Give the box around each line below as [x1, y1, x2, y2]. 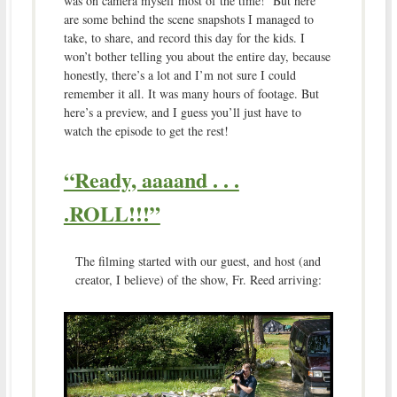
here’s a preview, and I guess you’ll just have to [63, 103, 301, 121]
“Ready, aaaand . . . [63, 163, 239, 195]
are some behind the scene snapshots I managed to [63, 10, 314, 27]
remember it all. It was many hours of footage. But [63, 84, 319, 102]
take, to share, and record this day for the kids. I [63, 28, 305, 46]
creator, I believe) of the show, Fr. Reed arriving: [74, 270, 322, 288]
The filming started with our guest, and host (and [75, 252, 322, 269]
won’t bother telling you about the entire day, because [63, 47, 331, 65]
